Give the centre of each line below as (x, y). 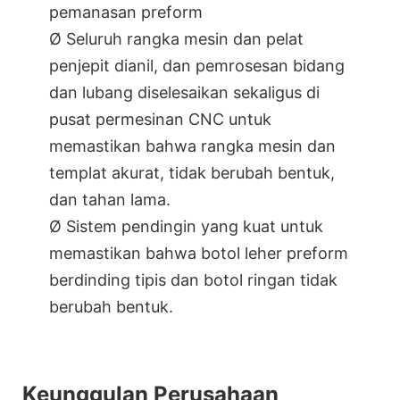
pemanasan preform (126, 12)
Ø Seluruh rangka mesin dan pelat (176, 38)
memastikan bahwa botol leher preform (199, 253)
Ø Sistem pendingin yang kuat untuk (186, 226)
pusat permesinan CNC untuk (160, 119)
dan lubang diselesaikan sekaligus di (184, 92)
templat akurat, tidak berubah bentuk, (192, 172)
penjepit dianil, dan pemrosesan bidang (197, 65)
